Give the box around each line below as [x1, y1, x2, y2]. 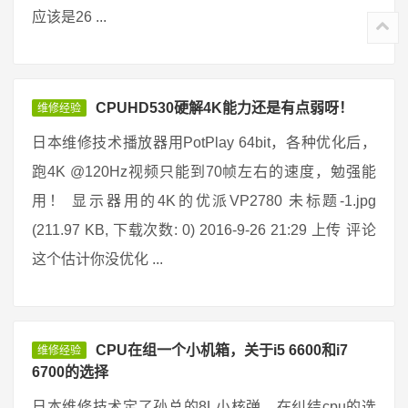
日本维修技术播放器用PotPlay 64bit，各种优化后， [32, 135, 376, 150]
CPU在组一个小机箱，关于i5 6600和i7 [96, 342, 348, 358]
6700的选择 [32, 364, 108, 380]
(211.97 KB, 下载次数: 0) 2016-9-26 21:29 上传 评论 [32, 222, 376, 238]
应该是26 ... [32, 9, 107, 25]
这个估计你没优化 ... [32, 251, 163, 267]
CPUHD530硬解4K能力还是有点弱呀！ [96, 100, 353, 116]
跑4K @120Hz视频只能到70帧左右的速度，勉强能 [32, 164, 376, 179]
